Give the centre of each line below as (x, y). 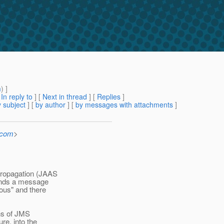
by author (50, 105)
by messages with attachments (124, 105)
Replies (109, 97)
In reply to (17, 97)
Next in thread (65, 97)
